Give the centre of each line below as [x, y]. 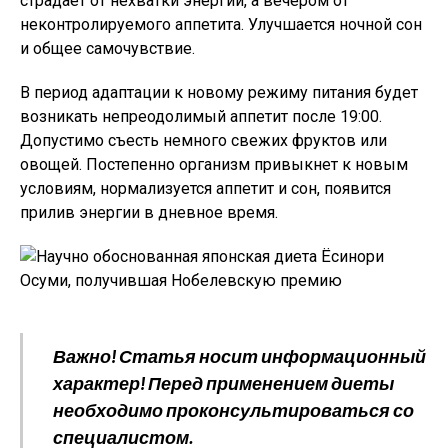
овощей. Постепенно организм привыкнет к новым [214, 164]
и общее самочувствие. [107, 48]
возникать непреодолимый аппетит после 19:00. [201, 116]
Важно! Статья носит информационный [239, 356]
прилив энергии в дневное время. [149, 212]
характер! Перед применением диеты [223, 383]
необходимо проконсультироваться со [233, 410]
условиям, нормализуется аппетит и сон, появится [205, 188]
